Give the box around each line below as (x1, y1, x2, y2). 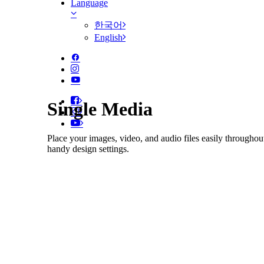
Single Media (47, 98, 153, 120)
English (94, 32, 123, 42)
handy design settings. (47, 143, 129, 154)
